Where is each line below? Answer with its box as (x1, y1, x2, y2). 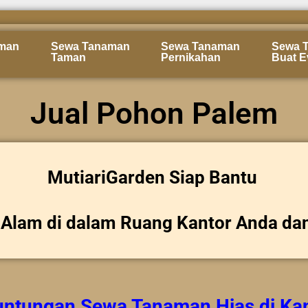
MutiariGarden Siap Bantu (47, 166, 261, 188)
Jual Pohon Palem (30, 95, 278, 131)
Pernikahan (161, 52, 221, 63)
